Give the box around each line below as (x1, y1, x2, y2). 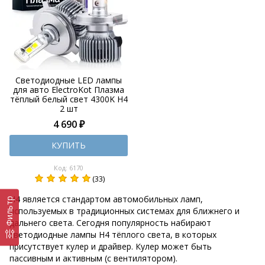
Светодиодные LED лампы (15, 74, 122, 86)
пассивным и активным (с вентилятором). (9, 253, 177, 264)
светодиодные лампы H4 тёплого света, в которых (9, 229, 216, 240)
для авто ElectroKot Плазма (13, 83, 124, 95)
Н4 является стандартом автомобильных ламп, (9, 193, 203, 205)
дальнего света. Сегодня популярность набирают (9, 217, 211, 228)
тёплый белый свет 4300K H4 (9, 93, 128, 105)
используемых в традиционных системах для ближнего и (9, 205, 240, 216)
